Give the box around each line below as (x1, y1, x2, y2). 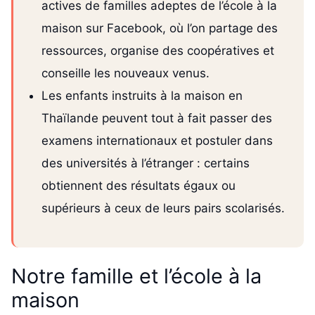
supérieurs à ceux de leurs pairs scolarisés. (41, 201, 285, 216)
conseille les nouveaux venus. (41, 66, 210, 81)
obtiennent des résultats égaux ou (41, 179, 236, 193)
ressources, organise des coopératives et (41, 44, 274, 58)
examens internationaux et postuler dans (41, 134, 273, 148)
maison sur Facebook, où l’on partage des (41, 21, 278, 36)
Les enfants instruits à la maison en (41, 89, 243, 103)
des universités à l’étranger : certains (41, 156, 250, 171)
